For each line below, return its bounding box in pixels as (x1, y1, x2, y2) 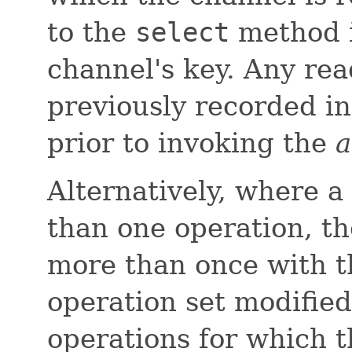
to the (47, 16, 135, 49)
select (135, 16, 229, 49)
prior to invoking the (47, 127, 335, 159)
